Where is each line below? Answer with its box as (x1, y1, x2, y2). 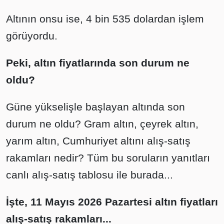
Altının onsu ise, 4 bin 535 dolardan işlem (6, 13, 204, 24)
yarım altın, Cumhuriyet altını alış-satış (6, 135, 190, 146)
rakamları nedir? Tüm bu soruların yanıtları (6, 152, 210, 163)
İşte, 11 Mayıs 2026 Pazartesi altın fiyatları (6, 196, 218, 207)
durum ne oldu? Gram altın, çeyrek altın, (6, 118, 198, 129)
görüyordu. (6, 30, 57, 41)
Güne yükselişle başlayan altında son (6, 101, 185, 112)
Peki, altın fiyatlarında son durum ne (6, 57, 189, 68)
